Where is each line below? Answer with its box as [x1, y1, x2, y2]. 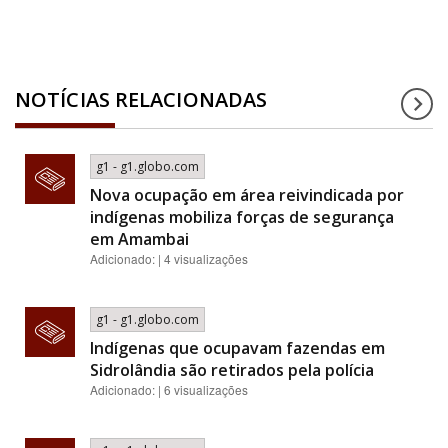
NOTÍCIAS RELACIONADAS [15, 86, 268, 113]
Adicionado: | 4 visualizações [90, 250, 248, 267]
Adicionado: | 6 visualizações [90, 381, 248, 398]
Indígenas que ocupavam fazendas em [90, 337, 385, 359]
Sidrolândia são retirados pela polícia [90, 359, 374, 381]
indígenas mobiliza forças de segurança [90, 206, 394, 228]
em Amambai [90, 228, 189, 250]
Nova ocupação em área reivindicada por [90, 184, 404, 206]
